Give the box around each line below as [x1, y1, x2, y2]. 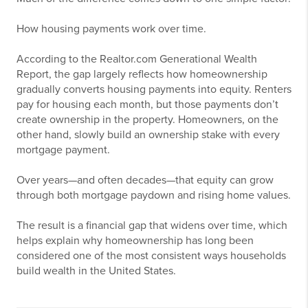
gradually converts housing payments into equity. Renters [16, 82, 291, 96]
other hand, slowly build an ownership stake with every [16, 128, 280, 142]
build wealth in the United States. [16, 264, 176, 278]
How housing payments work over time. [16, 22, 206, 36]
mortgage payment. [16, 143, 110, 157]
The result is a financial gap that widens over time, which [16, 219, 287, 232]
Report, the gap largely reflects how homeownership [16, 67, 267, 81]
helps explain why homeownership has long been [16, 234, 254, 247]
